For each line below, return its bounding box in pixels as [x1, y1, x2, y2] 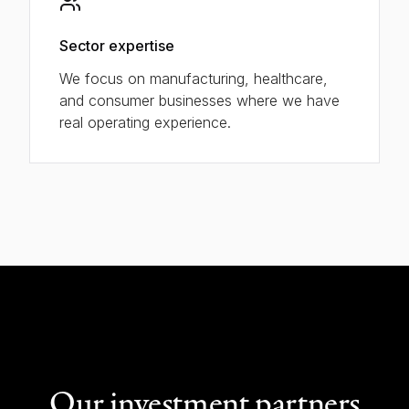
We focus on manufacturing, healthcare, [59, 68, 328, 88]
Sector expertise [59, 36, 174, 55]
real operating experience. [59, 112, 231, 131]
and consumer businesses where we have [59, 90, 340, 110]
